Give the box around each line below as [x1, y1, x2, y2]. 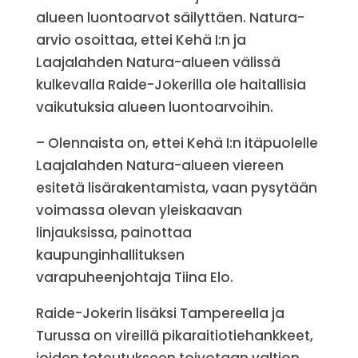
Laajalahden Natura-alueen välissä [35, 53, 280, 72]
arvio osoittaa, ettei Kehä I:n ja [35, 30, 246, 50]
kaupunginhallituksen [35, 245, 185, 265]
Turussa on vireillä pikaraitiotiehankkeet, [35, 326, 313, 345]
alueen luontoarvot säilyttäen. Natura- [35, 8, 304, 27]
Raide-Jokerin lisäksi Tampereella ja [35, 304, 284, 323]
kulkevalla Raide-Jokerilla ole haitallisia [35, 75, 306, 94]
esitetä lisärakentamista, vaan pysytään [35, 178, 317, 197]
